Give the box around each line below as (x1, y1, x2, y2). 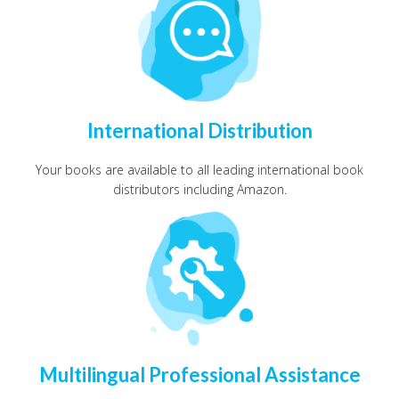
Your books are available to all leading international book (36, 160, 363, 178)
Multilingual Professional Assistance (38, 362, 361, 387)
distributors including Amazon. (112, 180, 287, 198)
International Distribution (86, 118, 313, 142)
